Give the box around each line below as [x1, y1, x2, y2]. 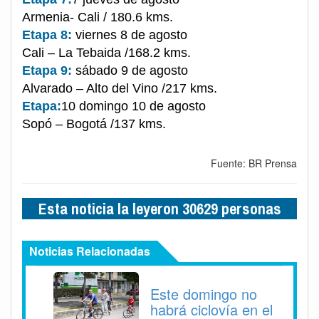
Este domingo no [150, 283, 257, 305]
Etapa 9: [22, 63, 72, 78]
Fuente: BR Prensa [211, 156, 297, 171]
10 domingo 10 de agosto [61, 99, 206, 114]
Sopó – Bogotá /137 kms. [22, 117, 166, 132]
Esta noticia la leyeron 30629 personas [38, 198, 281, 220]
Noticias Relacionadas [29, 243, 150, 260]
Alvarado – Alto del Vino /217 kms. [22, 81, 217, 96]
